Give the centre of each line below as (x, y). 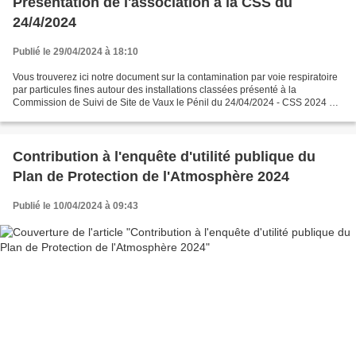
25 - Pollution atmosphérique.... (87, 115)
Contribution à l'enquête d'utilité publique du (164, 156)
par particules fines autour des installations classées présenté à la (155, 89)
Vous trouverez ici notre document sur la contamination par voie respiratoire (175, 77)
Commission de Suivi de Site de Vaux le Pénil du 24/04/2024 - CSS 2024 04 (145, 102)
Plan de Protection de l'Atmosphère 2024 (151, 176)
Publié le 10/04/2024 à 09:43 (75, 205)
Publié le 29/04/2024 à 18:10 (75, 51)
